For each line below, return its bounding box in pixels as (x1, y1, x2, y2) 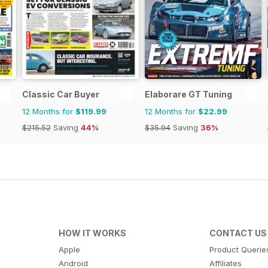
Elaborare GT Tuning (145, 89, 232, 99)
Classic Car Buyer (22, 89, 99, 99)
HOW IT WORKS (58, 227, 126, 238)
